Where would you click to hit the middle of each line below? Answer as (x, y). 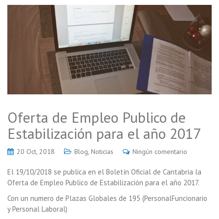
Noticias (102, 152)
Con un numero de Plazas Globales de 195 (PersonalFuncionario (107, 198)
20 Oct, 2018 (36, 152)
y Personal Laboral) (37, 209)
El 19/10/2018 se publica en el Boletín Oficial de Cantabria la (104, 172)
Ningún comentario (160, 152)
